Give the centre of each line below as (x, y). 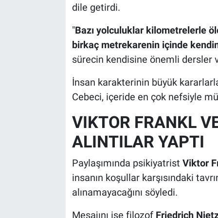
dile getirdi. (96, 8)
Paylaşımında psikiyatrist (127, 163)
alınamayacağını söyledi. (125, 192)
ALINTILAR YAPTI (138, 142)
